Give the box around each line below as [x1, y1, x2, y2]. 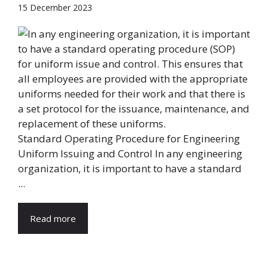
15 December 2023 [18, 1, 92, 13]
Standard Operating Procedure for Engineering [18, 131, 240, 145]
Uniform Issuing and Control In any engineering [18, 146, 242, 160]
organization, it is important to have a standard [18, 161, 242, 175]
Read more [30, 212, 76, 224]
